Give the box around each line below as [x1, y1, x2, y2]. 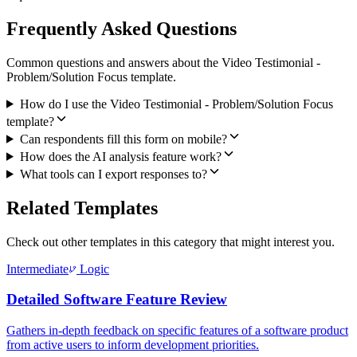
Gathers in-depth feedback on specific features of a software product [6, 324, 348, 338]
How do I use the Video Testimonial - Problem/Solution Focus [19, 96, 333, 111]
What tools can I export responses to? [19, 167, 207, 181]
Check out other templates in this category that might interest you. [6, 234, 335, 249]
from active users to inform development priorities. [6, 338, 259, 352]
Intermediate [6, 261, 69, 276]
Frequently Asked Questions [6, 18, 237, 39]
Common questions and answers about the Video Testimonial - [6, 55, 320, 69]
